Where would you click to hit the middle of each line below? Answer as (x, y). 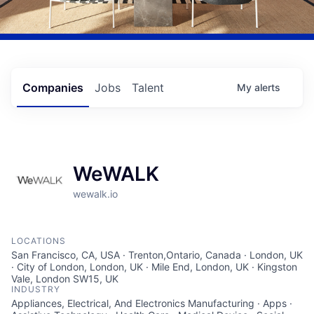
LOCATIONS (39, 241)
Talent (148, 88)
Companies (53, 88)
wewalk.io (95, 194)
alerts (267, 88)
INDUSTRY (36, 289)
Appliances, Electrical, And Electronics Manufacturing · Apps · (152, 303)
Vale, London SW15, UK (65, 279)
